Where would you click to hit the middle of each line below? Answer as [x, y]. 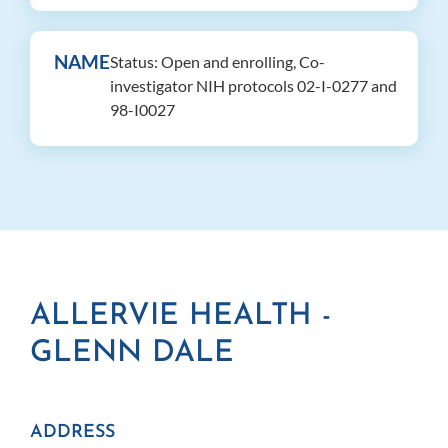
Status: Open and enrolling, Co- [217, 62]
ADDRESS [72, 433]
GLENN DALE [132, 354]
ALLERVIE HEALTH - [180, 317]
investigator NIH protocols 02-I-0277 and [253, 86]
